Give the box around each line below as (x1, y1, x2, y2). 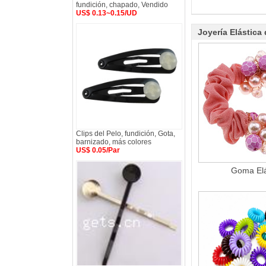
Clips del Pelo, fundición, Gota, (76, 129, 175, 138)
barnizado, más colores (76, 138, 151, 146)
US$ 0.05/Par (76, 146, 120, 154)
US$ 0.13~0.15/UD (76, 9, 137, 17)
